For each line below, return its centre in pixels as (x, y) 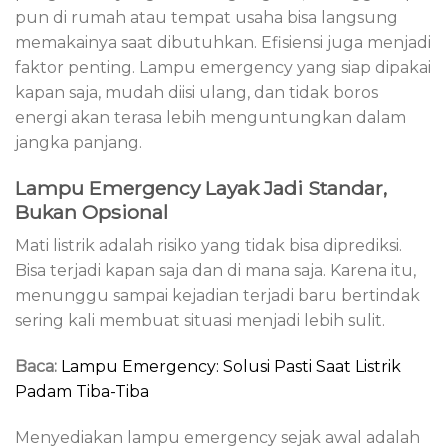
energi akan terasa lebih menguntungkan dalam (210, 117)
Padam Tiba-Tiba (82, 392)
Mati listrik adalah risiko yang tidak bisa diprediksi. (208, 246)
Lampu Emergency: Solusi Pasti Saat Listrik (231, 367)
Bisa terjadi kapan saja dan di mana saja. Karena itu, (215, 271)
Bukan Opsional (91, 211)
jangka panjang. (78, 142)
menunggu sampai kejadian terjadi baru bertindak (217, 296)
